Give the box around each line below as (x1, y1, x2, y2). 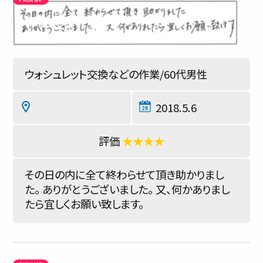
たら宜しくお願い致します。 (25, 196, 144, 211)
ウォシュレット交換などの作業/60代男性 (25, 66, 207, 82)
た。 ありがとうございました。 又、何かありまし (25, 181, 230, 197)
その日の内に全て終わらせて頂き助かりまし (25, 167, 224, 182)
